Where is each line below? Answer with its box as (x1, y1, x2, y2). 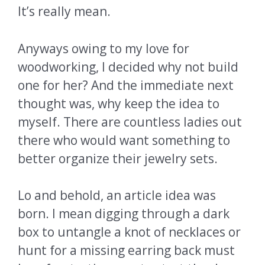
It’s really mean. (18, 3, 111, 20)
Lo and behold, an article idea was (18, 187, 216, 204)
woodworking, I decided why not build (18, 58, 238, 75)
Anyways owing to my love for (18, 40, 189, 57)
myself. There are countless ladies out (18, 113, 242, 130)
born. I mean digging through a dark (18, 205, 230, 222)
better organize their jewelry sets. (18, 150, 218, 167)
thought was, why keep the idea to (18, 95, 219, 112)
